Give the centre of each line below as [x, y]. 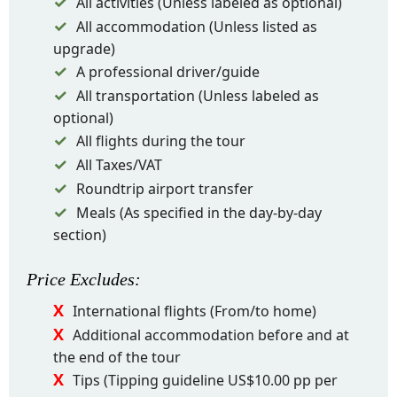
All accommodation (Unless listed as [197, 27]
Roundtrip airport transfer [165, 189]
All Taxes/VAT [119, 165]
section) [80, 235]
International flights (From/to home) [195, 311]
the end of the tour [117, 357]
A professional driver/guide [168, 72]
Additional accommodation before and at [211, 335]
